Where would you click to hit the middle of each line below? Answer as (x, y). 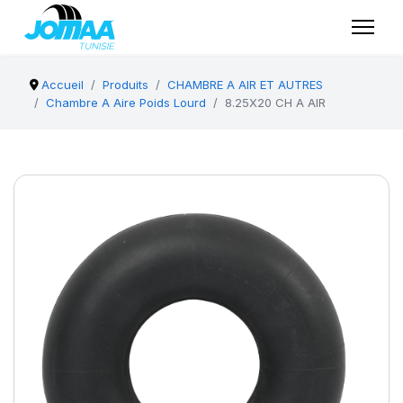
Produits (126, 85)
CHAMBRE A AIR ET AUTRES (246, 85)
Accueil (63, 85)
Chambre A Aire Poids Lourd (126, 103)
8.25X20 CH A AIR (275, 103)
